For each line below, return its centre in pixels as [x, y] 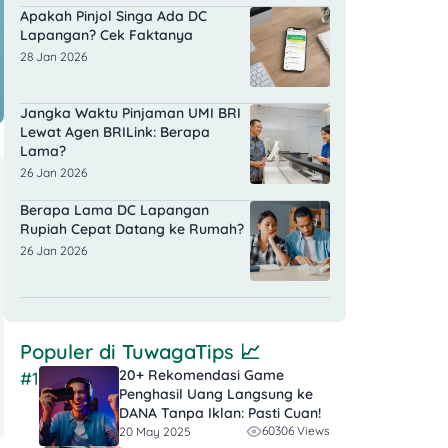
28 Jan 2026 [53, 57]
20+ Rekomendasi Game [201, 375]
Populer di [71, 352]
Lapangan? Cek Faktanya [106, 35]
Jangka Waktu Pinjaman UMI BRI [130, 113]
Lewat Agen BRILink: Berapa [115, 132]
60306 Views [296, 431]
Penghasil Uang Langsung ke [216, 394]
